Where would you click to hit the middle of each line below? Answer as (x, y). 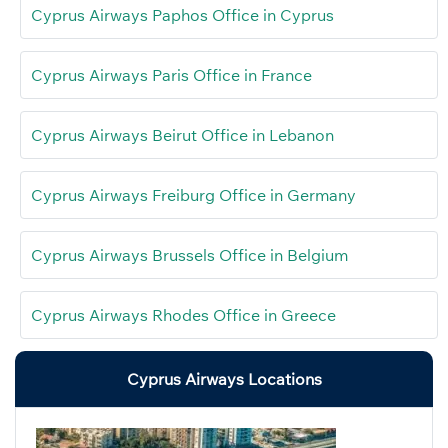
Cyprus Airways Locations (224, 378)
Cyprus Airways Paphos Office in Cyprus (182, 14)
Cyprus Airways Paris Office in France (171, 74)
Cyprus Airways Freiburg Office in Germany (193, 194)
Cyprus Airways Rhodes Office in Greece (183, 314)
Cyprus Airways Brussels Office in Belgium (189, 254)
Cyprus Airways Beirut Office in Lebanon (182, 134)
